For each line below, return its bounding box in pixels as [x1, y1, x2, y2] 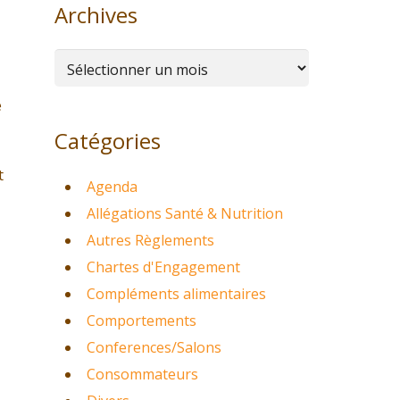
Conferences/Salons [87, 337, 221, 357]
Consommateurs [87, 364, 198, 384]
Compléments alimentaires [87, 284, 266, 304]
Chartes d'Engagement [87, 257, 240, 277]
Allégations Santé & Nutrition [87, 204, 283, 223]
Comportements [87, 311, 196, 330]
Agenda [87, 177, 137, 196]
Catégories [54, 126, 161, 155]
